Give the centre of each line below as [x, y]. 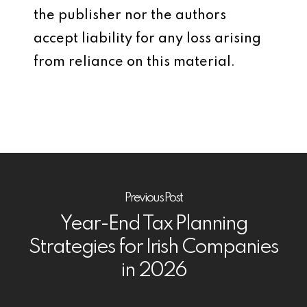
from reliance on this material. [134, 62]
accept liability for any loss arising [147, 39]
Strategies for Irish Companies [153, 247]
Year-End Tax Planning [153, 224]
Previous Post [153, 198]
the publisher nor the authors [130, 16]
